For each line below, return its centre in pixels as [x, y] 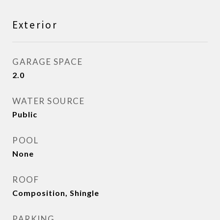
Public [25, 114]
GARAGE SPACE [47, 62]
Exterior [35, 25]
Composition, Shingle [56, 193]
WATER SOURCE [48, 101]
